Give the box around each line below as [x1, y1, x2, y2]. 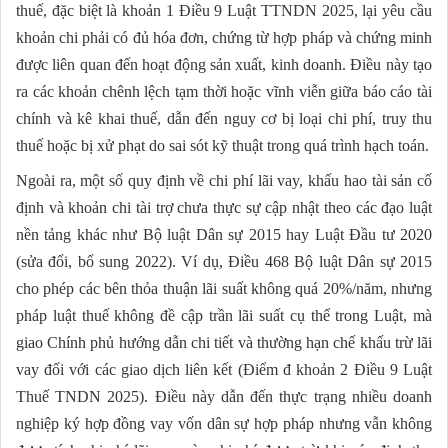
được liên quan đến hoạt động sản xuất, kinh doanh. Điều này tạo [16, 56, 432, 74]
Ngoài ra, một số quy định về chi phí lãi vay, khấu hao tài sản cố [16, 172, 432, 190]
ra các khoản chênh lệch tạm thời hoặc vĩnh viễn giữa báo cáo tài [16, 83, 432, 101]
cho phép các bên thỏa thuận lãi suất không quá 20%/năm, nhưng [16, 280, 432, 298]
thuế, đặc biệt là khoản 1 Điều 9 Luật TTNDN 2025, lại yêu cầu [16, 2, 432, 20]
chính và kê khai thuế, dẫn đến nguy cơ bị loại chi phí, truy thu [16, 110, 432, 128]
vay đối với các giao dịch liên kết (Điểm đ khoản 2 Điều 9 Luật [16, 361, 432, 379]
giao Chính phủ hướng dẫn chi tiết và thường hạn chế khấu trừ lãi [16, 334, 432, 352]
